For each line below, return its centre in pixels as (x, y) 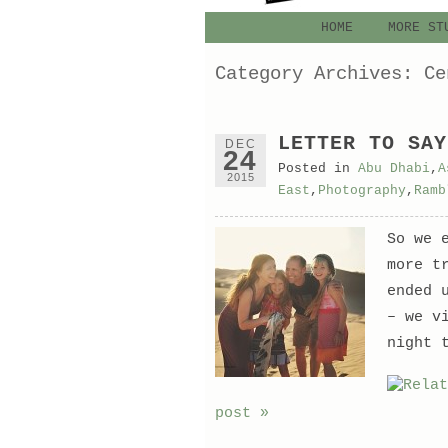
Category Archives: (319, 73)
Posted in (317, 168)
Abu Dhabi (393, 168)
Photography (361, 190)
